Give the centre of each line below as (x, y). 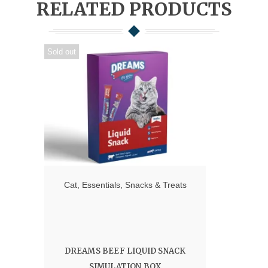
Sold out (62, 52)
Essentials (101, 185)
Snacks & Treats (156, 185)
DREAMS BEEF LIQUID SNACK (125, 251)
